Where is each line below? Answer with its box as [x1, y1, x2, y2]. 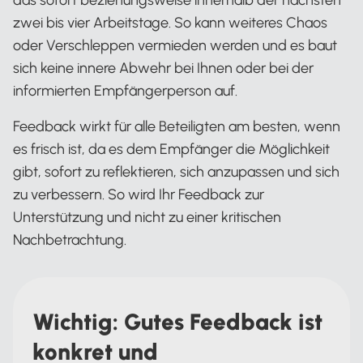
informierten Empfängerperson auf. [13, 82, 237, 100]
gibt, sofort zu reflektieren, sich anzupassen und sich [13, 163, 340, 181]
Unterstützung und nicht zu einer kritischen [13, 208, 281, 226]
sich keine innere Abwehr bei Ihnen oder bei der [13, 59, 314, 77]
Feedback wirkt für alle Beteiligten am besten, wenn [13, 117, 340, 135]
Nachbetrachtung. [13, 231, 126, 249]
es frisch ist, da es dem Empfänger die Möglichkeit [13, 140, 330, 158]
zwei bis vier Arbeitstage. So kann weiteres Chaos [13, 14, 327, 32]
